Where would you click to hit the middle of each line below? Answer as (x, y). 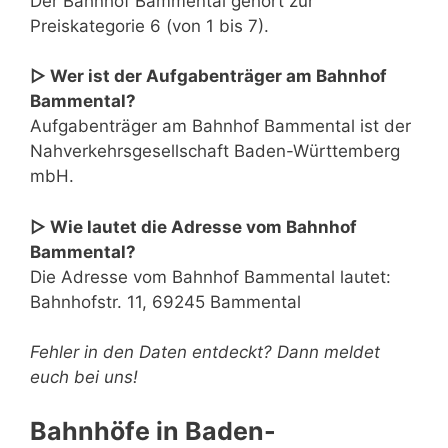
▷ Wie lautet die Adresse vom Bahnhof (193, 226)
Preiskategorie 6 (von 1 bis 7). (149, 25)
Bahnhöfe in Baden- (153, 430)
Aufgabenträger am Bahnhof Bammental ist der (220, 126)
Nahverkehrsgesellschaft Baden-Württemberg (215, 151)
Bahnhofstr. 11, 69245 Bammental (165, 301)
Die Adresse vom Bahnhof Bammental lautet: (210, 276)
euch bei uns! (84, 377)
